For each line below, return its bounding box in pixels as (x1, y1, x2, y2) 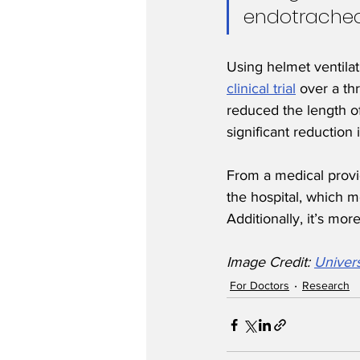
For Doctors (230, 278, 289, 292)
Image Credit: (227, 254, 314, 270)
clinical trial (227, 80, 296, 96)
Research (302, 278, 350, 292)
